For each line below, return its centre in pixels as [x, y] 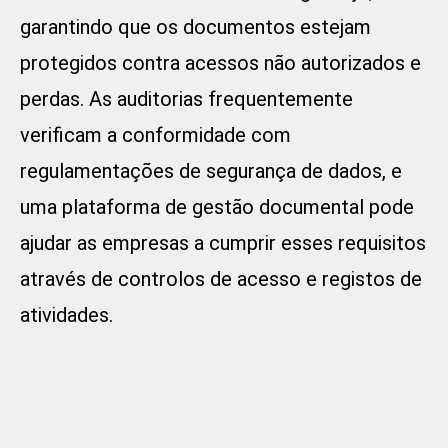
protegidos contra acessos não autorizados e [220, 63]
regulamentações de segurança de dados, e [211, 171]
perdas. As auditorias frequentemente [186, 99]
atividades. [66, 315]
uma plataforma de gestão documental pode [217, 207]
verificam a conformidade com [155, 135]
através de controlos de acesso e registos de [221, 279]
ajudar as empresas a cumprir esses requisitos [223, 243]
